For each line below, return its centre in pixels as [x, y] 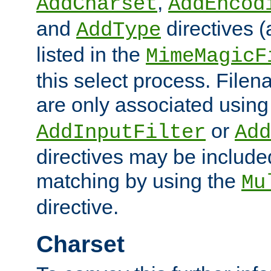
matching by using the [139, 181]
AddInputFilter [121, 132]
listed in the [91, 54]
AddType [119, 30]
